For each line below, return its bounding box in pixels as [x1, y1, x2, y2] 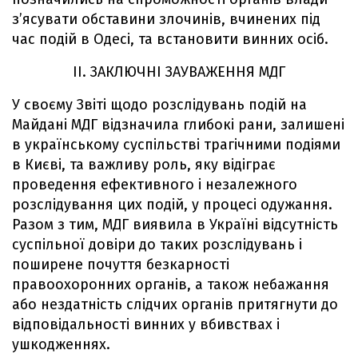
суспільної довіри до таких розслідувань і [12, 235, 302, 253]
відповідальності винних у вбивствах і [12, 315, 280, 333]
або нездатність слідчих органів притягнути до [12, 295, 338, 313]
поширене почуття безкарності [12, 255, 229, 273]
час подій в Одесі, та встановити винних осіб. [12, 30, 328, 48]
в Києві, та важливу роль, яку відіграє [12, 155, 276, 173]
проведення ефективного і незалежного [12, 175, 297, 193]
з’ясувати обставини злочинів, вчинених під [12, 10, 320, 28]
